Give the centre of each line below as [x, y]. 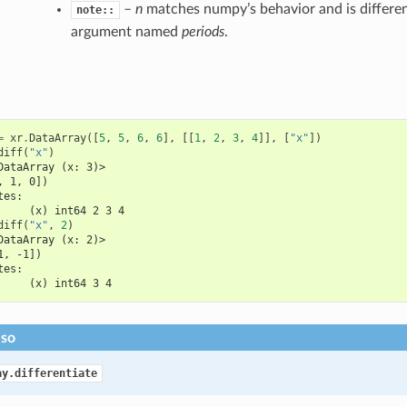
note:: [95, 10]
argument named [126, 32]
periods [203, 32]
